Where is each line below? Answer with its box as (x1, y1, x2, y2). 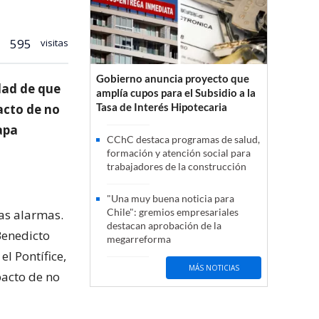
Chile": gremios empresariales (107, 206, 239, 219)
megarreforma (107, 233, 171, 246)
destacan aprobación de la (107, 219, 221, 232)
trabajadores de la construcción (107, 160, 246, 173)
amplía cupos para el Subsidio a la (96, 86, 256, 100)
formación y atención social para (107, 147, 251, 159)
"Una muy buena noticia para (107, 192, 234, 205)
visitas (38, 36, 68, 49)
